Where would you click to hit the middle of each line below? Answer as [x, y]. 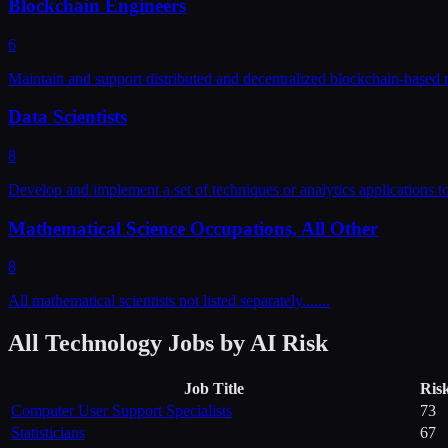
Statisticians [48, 433]
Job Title [213, 389]
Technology [103, 343]
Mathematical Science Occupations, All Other [193, 228]
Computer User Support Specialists [121, 411]
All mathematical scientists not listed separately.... [163, 301]
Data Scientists [67, 117]
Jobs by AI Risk [245, 343]
